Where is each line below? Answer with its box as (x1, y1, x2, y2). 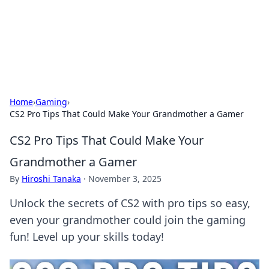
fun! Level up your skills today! (10, 229, 164, 244)
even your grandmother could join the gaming (10, 213, 246, 227)
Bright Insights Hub (10, 14, 143, 34)
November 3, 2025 (88, 173, 162, 184)
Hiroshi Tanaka (22, 173, 81, 184)
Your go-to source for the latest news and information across (10, 34, 254, 45)
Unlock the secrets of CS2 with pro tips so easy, (10, 196, 250, 210)
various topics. (10, 46, 68, 57)
